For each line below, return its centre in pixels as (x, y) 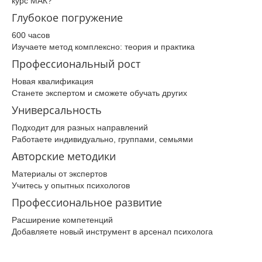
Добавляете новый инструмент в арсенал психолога (112, 232)
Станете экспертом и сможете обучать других (99, 93)
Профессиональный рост (76, 64)
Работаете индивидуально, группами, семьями (102, 139)
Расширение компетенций (62, 220)
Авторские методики (64, 156)
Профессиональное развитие (87, 203)
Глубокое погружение (67, 18)
